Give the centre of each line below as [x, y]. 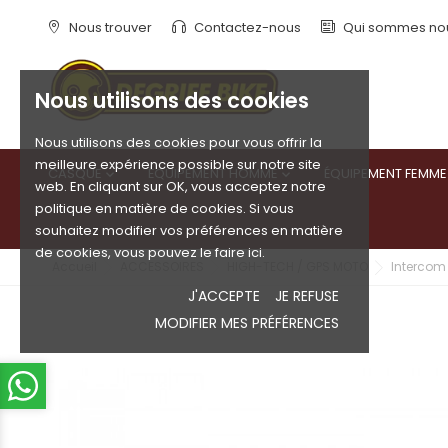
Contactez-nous [246, 27]
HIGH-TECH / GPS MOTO [297, 266]
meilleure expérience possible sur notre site [178, 164]
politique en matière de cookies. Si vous [164, 208]
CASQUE [74, 173]
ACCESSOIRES [162, 266]
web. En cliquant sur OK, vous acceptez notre [180, 186]
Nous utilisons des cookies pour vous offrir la [178, 142]
